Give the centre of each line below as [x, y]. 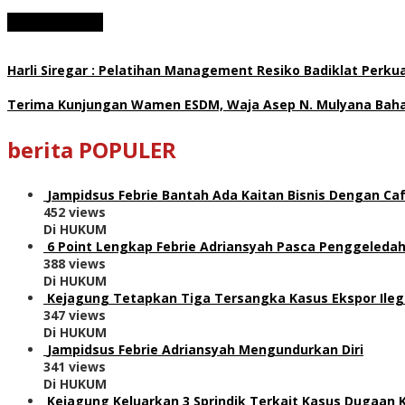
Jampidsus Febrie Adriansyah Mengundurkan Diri [205, 349]
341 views [75, 366]
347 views [75, 315]
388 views [75, 263]
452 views [75, 212]
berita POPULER [92, 149]
